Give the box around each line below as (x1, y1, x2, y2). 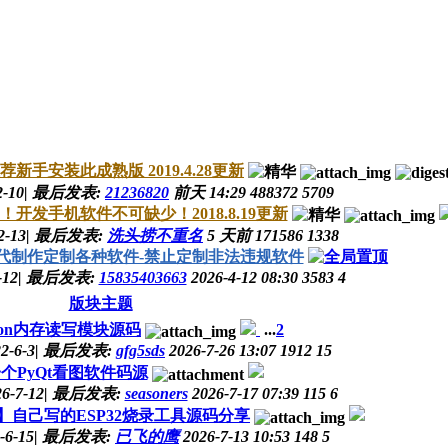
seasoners (124, 385, 188, 403)
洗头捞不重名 (107, 227, 203, 245)
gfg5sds (116, 342, 165, 360)
